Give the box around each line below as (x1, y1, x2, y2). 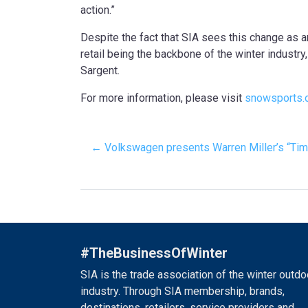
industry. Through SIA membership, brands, (80, 285, 285, 298)
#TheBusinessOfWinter (80, 245, 228, 262)
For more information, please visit (80, 91, 245, 105)
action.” (80, 3, 115, 17)
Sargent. (80, 64, 120, 78)
